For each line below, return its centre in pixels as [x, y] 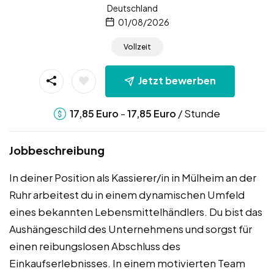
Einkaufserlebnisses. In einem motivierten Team [127, 263]
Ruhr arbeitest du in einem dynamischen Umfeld [127, 194]
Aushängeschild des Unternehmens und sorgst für [131, 228]
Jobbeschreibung [57, 150]
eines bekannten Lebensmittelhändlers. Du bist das [136, 211]
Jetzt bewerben [177, 81]
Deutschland [132, 8]
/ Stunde [198, 113]
